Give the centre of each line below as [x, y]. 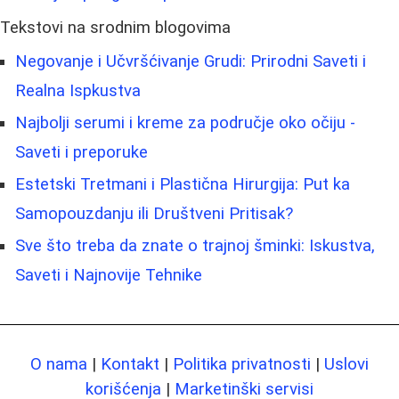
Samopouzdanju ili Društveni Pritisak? [154, 214]
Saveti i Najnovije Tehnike [109, 276]
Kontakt [130, 365]
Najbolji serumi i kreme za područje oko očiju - [185, 123]
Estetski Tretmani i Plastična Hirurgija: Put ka [183, 185]
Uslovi [346, 365]
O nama [59, 365]
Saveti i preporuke [81, 153]
